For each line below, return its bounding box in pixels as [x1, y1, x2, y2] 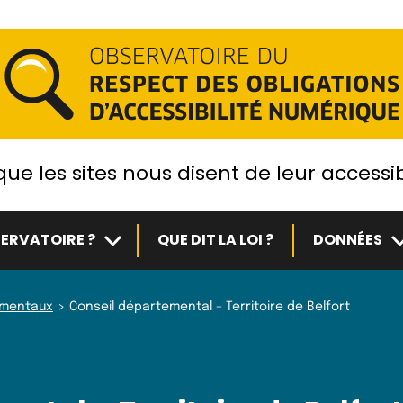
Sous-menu [100, 226, 182, 246]
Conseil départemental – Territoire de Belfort [69, 300, 350, 313]
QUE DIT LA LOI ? [157, 229, 273, 250]
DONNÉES [312, 229, 382, 250]
